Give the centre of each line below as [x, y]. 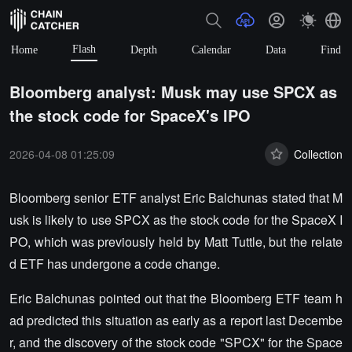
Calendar [211, 49]
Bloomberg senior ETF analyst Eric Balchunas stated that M [176, 198]
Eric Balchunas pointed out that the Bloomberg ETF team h [176, 298]
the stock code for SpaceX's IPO [130, 115]
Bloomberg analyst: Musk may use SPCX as [173, 92]
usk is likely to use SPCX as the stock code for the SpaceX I [176, 220]
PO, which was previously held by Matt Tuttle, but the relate [176, 242]
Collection [318, 154]
